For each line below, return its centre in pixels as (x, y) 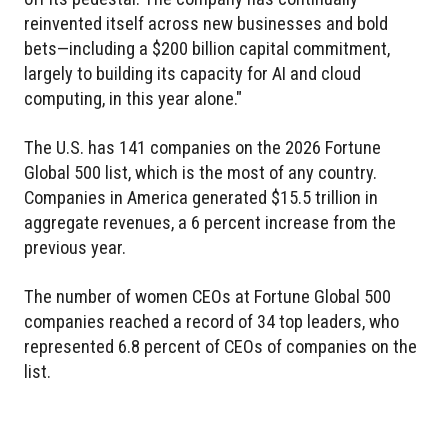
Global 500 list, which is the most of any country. (200, 172)
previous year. (75, 247)
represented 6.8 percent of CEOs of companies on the (220, 346)
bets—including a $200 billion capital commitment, (207, 48)
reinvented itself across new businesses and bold (206, 23)
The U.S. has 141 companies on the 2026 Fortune (202, 147)
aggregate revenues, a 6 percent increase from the (210, 222)
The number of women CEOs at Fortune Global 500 (207, 296)
